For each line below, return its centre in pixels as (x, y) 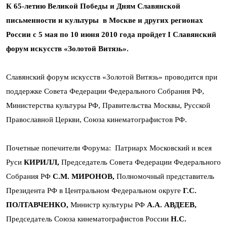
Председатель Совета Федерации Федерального (140, 162)
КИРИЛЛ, (42, 162)
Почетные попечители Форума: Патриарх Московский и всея (109, 148)
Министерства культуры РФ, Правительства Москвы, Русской (108, 105)
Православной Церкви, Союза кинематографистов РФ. (97, 120)
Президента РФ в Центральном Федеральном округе (94, 191)
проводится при (191, 77)
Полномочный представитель (164, 176)
